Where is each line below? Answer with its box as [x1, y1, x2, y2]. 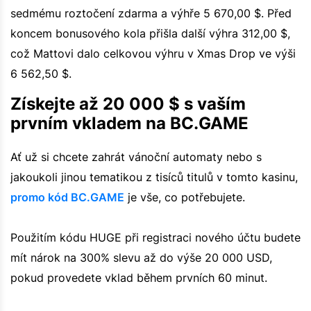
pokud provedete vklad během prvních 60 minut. [10, 270, 267, 285]
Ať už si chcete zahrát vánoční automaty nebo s [10, 149, 262, 164]
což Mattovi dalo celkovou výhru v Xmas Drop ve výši [10, 46, 296, 60]
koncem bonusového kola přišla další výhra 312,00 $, [10, 26, 290, 40]
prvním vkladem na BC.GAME [10, 112, 249, 133]
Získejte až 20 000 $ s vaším [10, 93, 246, 114]
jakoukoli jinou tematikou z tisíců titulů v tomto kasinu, [10, 169, 298, 184]
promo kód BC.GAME [10, 190, 124, 204]
